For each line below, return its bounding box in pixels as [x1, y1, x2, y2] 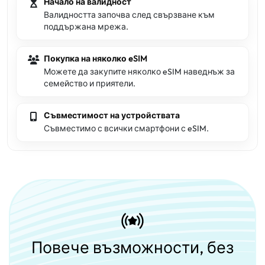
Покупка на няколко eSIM [44, 53, 147, 64]
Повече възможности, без [31, 237, 234, 257]
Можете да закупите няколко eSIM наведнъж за [44, 66, 235, 77]
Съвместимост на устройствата [44, 110, 180, 121]
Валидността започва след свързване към [44, 9, 215, 20]
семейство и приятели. [44, 78, 135, 89]
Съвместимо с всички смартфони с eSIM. [44, 123, 209, 134]
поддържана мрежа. [44, 21, 128, 32]
